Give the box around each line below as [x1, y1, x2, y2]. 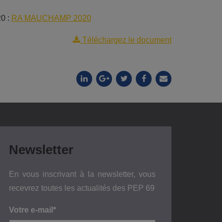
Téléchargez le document [80, 35, 171, 44]
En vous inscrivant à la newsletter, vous [9, 169, 156, 178]
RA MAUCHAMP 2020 [11, 13, 91, 22]
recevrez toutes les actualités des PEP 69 [9, 183, 155, 192]
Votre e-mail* [9, 205, 56, 214]
